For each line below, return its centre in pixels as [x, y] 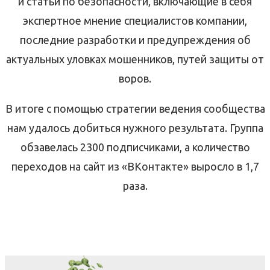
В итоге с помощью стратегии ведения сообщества [135, 109]
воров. [135, 79]
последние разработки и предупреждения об [135, 40]
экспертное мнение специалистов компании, [135, 21]
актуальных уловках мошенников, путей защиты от [135, 59]
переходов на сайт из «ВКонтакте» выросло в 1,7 [135, 167]
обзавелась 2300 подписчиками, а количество [135, 147]
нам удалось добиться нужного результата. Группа [135, 128]
